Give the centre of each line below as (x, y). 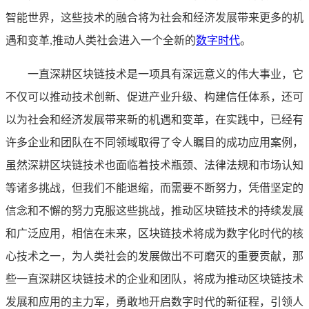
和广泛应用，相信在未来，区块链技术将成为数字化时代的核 (154, 233)
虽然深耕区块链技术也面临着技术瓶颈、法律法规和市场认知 (154, 165)
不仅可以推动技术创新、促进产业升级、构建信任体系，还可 (154, 97)
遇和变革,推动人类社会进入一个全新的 (101, 40)
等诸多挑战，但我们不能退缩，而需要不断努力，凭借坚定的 (154, 188)
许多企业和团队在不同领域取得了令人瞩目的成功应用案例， (154, 142)
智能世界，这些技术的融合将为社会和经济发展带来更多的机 (154, 17)
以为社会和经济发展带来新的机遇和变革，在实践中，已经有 (154, 119)
